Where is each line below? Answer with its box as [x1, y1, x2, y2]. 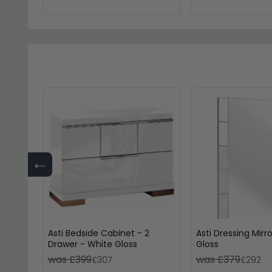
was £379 [195, 253, 240, 267]
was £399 [47, 253, 92, 267]
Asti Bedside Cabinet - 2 [47, 227, 149, 240]
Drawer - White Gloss [47, 238, 137, 251]
